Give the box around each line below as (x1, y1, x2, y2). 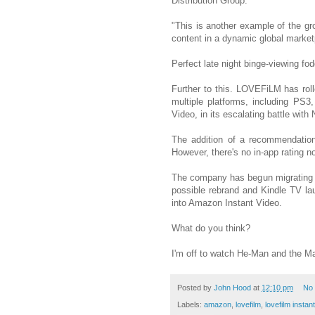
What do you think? (172, 223, 250, 234)
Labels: (177, 300, 204, 309)
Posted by (177, 283, 214, 292)
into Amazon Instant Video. (172, 198, 282, 209)
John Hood (214, 283, 251, 292)
